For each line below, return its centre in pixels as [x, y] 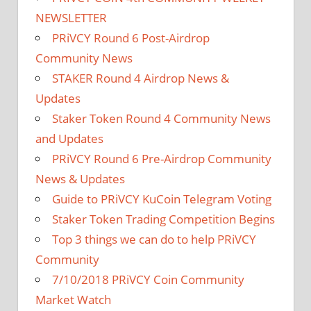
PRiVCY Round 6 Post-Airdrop [131, 38]
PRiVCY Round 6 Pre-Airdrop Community [162, 159]
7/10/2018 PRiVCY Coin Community [148, 280]
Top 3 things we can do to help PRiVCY [154, 239]
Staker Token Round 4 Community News [161, 119]
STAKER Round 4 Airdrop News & [141, 78]
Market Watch [73, 300]
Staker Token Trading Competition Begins [163, 219]
